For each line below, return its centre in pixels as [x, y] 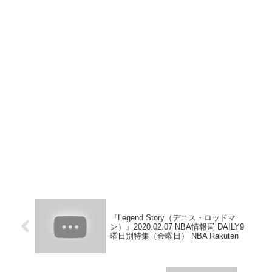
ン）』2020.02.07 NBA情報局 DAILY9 [177, 227]
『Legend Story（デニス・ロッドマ [173, 218]
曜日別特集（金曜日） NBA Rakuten [175, 236]
